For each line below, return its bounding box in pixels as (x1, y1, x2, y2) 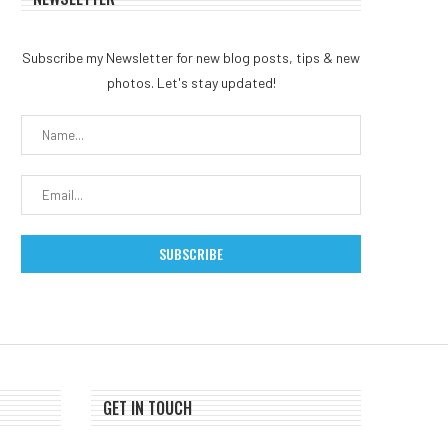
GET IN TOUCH (103, 395, 192, 420)
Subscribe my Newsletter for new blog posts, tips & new (22, 48, 360, 66)
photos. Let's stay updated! (106, 73, 276, 91)
